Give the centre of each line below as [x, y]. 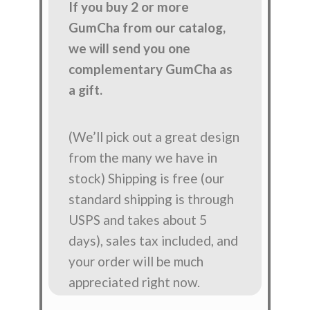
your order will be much [136, 262]
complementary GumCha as [151, 69]
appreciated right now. [135, 282]
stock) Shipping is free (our [147, 179]
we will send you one [130, 48]
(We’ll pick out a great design [154, 137]
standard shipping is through [152, 199]
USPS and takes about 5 [138, 220]
